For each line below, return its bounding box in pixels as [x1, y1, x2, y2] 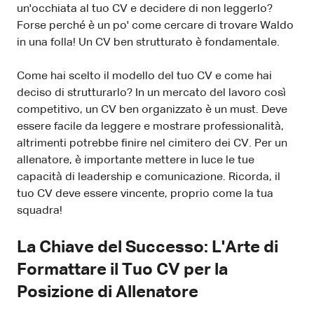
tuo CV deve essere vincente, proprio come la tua [17, 188, 273, 200]
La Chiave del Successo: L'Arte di [17, 238, 278, 256]
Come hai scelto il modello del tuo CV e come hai [17, 70, 272, 82]
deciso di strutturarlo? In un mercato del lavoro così [17, 87, 286, 99]
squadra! [17, 205, 62, 217]
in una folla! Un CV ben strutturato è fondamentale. [17, 36, 280, 48]
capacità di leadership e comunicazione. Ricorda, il [17, 171, 280, 183]
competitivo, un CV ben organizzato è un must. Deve [17, 104, 287, 116]
